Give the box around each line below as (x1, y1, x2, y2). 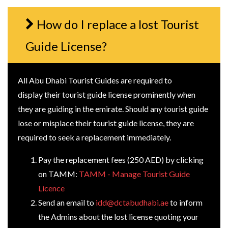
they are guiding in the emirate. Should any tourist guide (18, 103, 208, 113)
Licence (38, 183, 65, 193)
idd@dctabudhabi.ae (96, 197, 168, 207)
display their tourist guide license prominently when (18, 89, 195, 99)
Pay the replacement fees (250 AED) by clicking (38, 154, 204, 164)
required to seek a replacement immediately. (18, 132, 171, 142)
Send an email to (38, 197, 96, 207)
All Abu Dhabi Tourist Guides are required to (18, 75, 172, 85)
